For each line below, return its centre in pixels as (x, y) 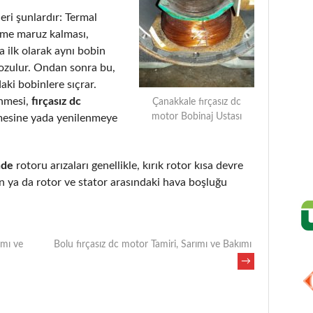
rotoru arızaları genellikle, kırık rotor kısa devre (128, 165)
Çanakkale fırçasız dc (197, 102)
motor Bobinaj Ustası (197, 116)
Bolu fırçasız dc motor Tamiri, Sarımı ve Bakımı (154, 244)
